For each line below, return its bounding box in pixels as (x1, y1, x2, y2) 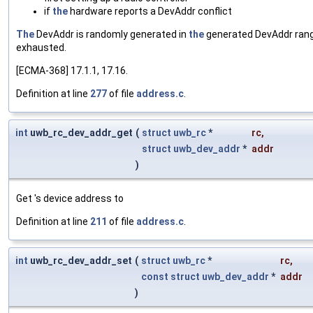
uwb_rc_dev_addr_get (28, 127, 133, 139)
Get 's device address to (16, 193, 124, 205)
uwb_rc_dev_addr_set (28, 255, 132, 267)
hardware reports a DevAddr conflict (68, 6, 232, 17)
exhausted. (16, 42, 66, 54)
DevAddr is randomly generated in (34, 29, 189, 41)
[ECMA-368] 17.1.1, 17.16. (16, 65, 128, 77)
